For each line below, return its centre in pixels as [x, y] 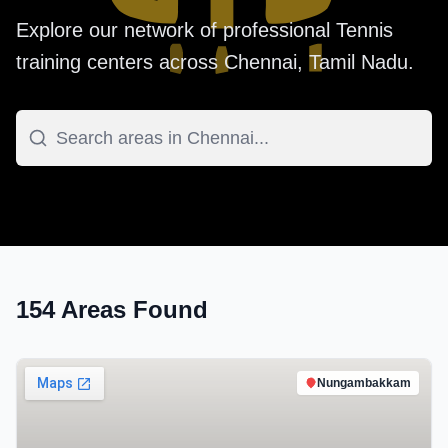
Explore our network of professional [176, 30]
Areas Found [131, 309]
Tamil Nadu [358, 62]
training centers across [120, 62]
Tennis [364, 30]
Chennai [260, 62]
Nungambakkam [364, 383]
